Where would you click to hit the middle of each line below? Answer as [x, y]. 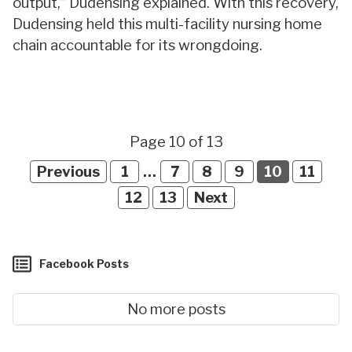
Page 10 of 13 [176, 141]
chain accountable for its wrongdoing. [137, 45]
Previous [69, 171]
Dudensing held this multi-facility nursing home [167, 24]
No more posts [176, 309]
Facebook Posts [84, 263]
